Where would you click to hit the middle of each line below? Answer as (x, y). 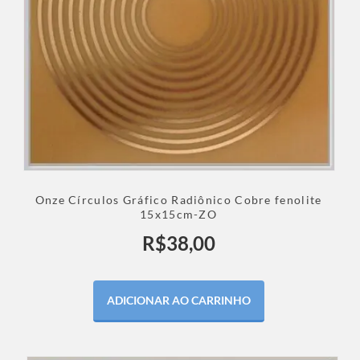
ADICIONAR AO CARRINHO (178, 301)
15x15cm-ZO (179, 215)
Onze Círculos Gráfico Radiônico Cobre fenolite (178, 200)
